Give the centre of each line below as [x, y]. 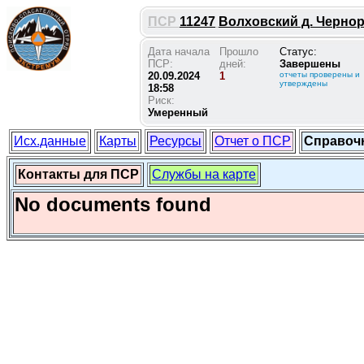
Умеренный [178, 113]
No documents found [113, 204]
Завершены [310, 64]
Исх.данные [50, 141]
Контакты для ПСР [78, 174]
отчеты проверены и [320, 74]
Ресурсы [175, 141]
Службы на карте [204, 174]
